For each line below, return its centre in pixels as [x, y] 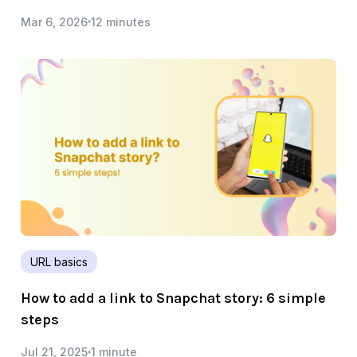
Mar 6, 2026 [54, 22]
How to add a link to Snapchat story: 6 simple [173, 298]
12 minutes [121, 22]
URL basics [59, 262]
